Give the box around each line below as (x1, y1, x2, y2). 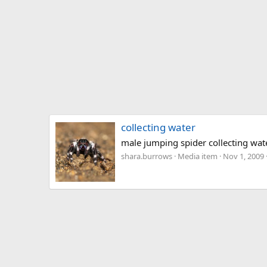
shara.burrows (121, 151, 172, 162)
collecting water (121, 120, 195, 134)
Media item (178, 151, 218, 162)
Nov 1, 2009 (223, 151, 264, 162)
